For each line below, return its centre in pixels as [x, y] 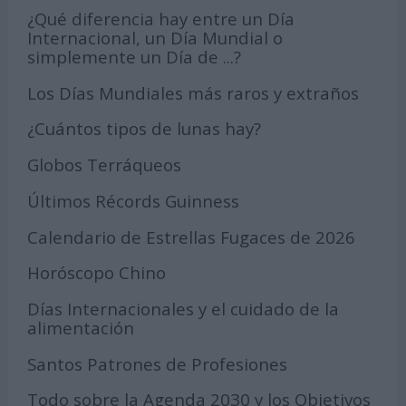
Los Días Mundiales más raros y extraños [193, 92]
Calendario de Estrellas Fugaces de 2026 [192, 237]
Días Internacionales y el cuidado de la [184, 308]
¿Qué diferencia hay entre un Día [161, 19]
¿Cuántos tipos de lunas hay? [145, 129]
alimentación [81, 327]
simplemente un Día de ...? [135, 57]
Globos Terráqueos [105, 165]
